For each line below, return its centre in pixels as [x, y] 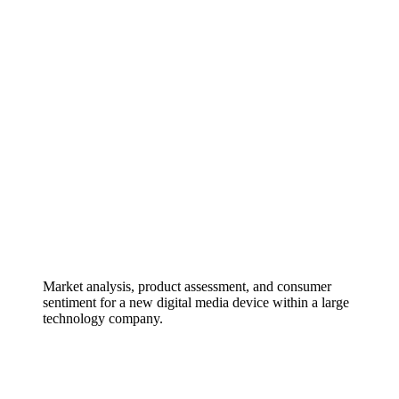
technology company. [103, 318]
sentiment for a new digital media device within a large [196, 302]
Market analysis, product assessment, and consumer [187, 286]
